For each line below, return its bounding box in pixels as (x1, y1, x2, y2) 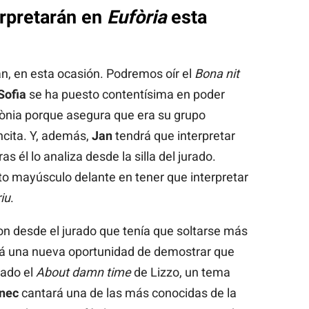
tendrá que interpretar (112, 128, 235, 143)
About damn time (35, 265, 131, 280)
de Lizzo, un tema (130, 265, 230, 280)
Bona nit (194, 66, 239, 81)
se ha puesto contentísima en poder (26, 87, 225, 102)
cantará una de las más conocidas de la (18, 286, 237, 301)
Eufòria (106, 6, 166, 28)
